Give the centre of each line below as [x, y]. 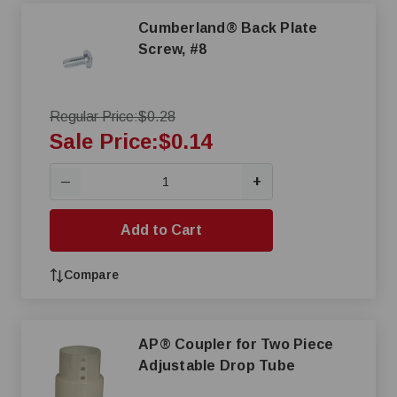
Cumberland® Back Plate [228, 28]
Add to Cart [161, 230]
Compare [91, 275]
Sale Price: [104, 141]
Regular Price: [94, 117]
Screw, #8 [173, 49]
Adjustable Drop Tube [217, 366]
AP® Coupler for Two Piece [156, 344]
